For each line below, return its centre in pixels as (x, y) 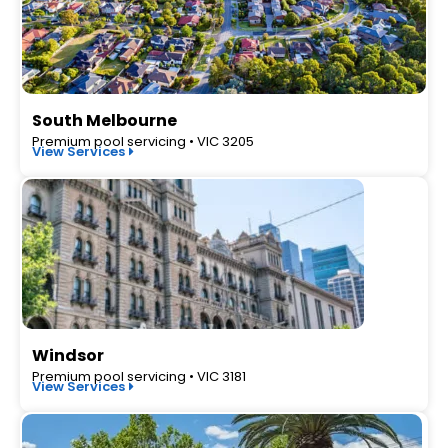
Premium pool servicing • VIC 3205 (143, 141)
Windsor (68, 355)
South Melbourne (104, 120)
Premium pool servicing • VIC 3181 (139, 376)
